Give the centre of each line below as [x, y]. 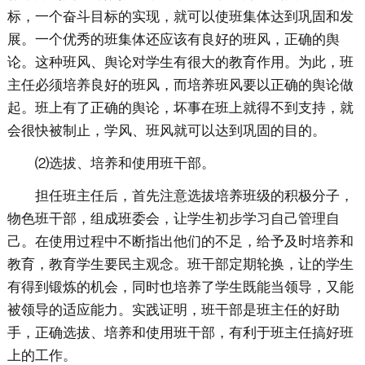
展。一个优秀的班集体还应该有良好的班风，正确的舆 [173, 40]
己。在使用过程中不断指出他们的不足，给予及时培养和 [180, 242]
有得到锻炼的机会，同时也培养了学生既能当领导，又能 [180, 288]
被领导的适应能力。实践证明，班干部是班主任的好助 [173, 310]
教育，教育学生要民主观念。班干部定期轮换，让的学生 [180, 265]
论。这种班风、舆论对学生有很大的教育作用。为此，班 [180, 63]
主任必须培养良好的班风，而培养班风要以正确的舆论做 [180, 86]
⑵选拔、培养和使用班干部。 [125, 164]
